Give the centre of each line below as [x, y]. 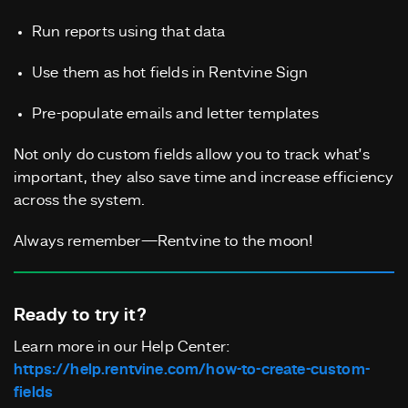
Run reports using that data [129, 33]
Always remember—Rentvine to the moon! [164, 242]
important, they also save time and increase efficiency [204, 178]
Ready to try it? [80, 316]
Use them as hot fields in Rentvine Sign [170, 74]
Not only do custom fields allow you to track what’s [192, 156]
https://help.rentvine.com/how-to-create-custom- [192, 371]
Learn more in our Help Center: [122, 348]
